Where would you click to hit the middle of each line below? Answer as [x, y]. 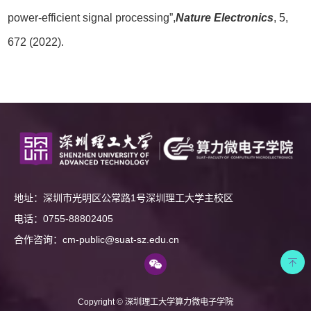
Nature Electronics [225, 17]
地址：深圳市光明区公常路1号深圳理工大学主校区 [124, 198]
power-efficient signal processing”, [92, 17]
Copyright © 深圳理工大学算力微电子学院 [155, 302]
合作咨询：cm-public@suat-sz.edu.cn [96, 239]
